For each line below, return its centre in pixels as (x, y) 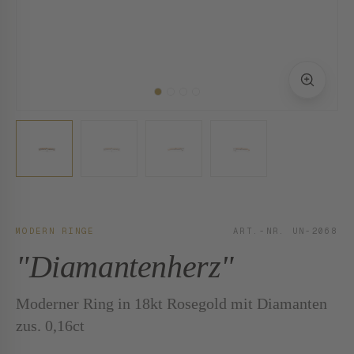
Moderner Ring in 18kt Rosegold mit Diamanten (171, 303)
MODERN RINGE (55, 231)
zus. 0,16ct (50, 326)
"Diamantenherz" (125, 267)
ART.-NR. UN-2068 (286, 231)
